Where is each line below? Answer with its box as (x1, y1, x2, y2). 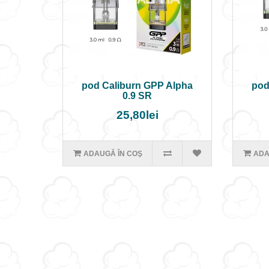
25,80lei (116, 109, 159, 121)
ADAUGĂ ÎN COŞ (83, 150, 142, 158)
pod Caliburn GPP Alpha (82, 80, 193, 91)
